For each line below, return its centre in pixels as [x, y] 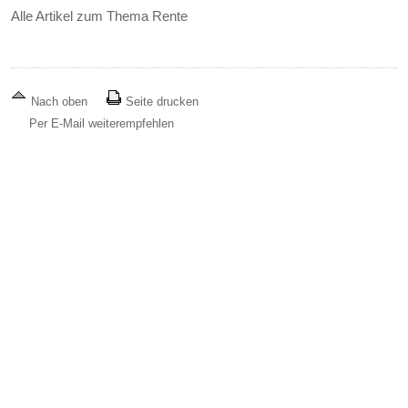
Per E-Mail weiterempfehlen [102, 124]
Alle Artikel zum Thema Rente [100, 16]
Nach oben [60, 102]
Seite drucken [161, 102]
